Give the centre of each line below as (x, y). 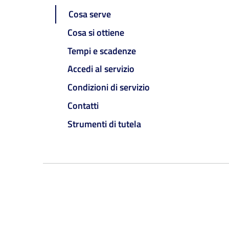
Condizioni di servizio (109, 87)
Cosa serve (90, 14)
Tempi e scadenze (102, 51)
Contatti (83, 105)
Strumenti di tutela (104, 124)
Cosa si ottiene (96, 32)
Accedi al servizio (101, 69)
